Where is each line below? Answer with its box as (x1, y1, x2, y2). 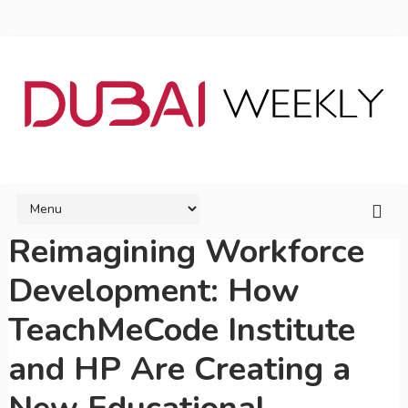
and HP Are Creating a (7, 347, 351, 393)
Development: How (7, 269, 300, 314)
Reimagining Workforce (7, 229, 364, 275)
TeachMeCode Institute (7, 308, 355, 353)
